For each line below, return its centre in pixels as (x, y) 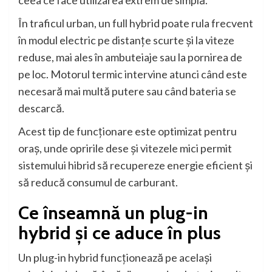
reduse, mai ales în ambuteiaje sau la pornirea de (130, 57)
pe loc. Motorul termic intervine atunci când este (133, 74)
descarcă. (41, 108)
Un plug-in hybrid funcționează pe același (115, 258)
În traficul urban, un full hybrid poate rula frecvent (136, 23)
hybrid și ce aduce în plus (120, 233)
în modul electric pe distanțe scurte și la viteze (126, 40)
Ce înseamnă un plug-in (113, 213)
